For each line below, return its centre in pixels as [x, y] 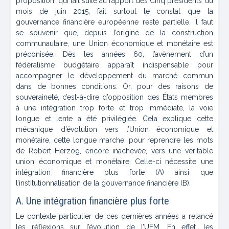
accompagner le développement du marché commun [114, 76]
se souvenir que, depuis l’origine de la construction [114, 33]
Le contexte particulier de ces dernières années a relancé [114, 216]
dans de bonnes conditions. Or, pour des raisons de [114, 87]
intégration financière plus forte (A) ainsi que [114, 173]
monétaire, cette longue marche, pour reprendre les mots [114, 140]
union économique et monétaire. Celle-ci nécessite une [114, 162]
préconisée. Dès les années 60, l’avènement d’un [114, 54]
